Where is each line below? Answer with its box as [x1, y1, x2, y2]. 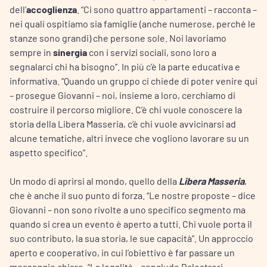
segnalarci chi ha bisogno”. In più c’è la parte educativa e [10, 60, 240, 72]
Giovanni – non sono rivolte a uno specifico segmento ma [10, 203, 246, 215]
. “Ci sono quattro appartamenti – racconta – [77, 3, 257, 15]
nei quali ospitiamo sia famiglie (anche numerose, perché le [10, 17, 256, 29]
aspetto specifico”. [10, 146, 88, 158]
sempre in [10, 46, 53, 58]
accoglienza [26, 3, 77, 15]
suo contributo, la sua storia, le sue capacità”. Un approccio [10, 232, 253, 244]
